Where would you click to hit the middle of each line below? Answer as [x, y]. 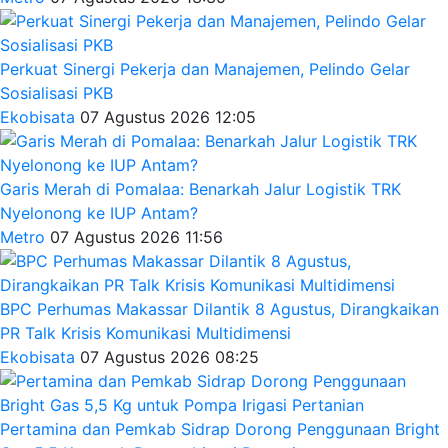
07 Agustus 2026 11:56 [136, 236]
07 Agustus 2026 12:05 [168, 116]
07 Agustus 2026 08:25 [169, 356]
